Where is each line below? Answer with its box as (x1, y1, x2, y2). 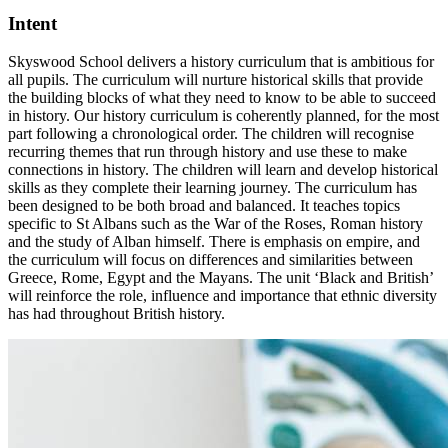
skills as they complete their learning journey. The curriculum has (8, 179, 417, 197)
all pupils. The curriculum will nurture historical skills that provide (8, 71, 423, 89)
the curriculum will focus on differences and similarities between (8, 251, 413, 269)
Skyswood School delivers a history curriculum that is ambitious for (8, 53, 434, 71)
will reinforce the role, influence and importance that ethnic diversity (8, 287, 437, 305)
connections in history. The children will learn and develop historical (8, 161, 438, 179)
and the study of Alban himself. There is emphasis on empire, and (8, 233, 420, 251)
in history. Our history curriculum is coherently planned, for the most (8, 107, 439, 125)
